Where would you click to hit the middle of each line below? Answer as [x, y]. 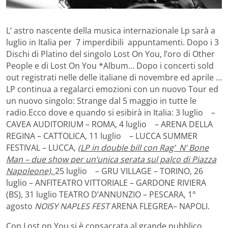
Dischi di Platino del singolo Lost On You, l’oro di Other [110, 54]
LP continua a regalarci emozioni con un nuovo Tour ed [112, 89]
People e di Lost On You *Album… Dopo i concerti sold [110, 65]
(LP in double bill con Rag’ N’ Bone [143, 147]
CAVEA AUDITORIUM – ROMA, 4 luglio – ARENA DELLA [109, 124]
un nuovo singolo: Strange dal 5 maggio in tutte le [101, 101]
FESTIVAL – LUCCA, [42, 147]
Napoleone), [31, 171]
